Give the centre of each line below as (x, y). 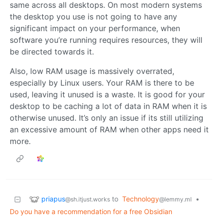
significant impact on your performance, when (95, 28)
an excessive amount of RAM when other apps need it (109, 130)
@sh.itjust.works (88, 199)
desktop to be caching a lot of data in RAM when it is (108, 106)
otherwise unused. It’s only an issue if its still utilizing (107, 118)
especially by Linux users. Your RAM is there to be (102, 83)
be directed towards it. (52, 52)
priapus (53, 199)
